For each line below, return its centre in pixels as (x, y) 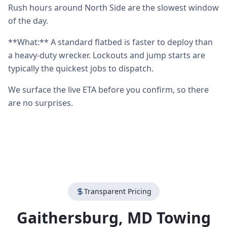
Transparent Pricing (118, 191)
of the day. (28, 21)
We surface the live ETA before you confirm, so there (108, 90)
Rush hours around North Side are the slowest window (113, 8)
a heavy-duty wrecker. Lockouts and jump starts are (107, 55)
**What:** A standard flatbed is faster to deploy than (110, 42)
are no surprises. (41, 103)
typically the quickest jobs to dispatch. (81, 68)
